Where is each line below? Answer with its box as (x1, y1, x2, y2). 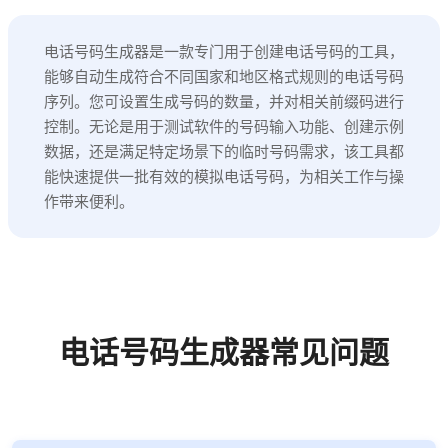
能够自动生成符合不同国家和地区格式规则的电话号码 (44, 65, 404, 87)
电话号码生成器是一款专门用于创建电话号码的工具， (44, 40, 404, 62)
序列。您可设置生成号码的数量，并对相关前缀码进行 (44, 90, 404, 112)
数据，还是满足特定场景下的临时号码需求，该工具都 (44, 140, 404, 162)
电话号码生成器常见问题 (59, 331, 389, 374)
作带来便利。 (44, 190, 134, 212)
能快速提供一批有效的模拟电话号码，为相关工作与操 (44, 165, 404, 187)
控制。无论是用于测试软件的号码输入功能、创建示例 (44, 115, 404, 137)
